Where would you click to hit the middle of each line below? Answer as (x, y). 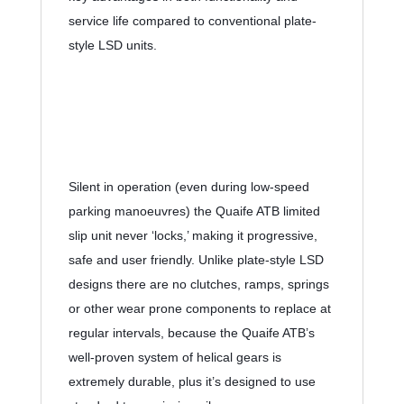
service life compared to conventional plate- (192, 21)
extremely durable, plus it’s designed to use (192, 382)
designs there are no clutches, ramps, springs (198, 285)
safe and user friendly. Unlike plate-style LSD (196, 260)
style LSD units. (112, 46)
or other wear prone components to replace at (199, 309)
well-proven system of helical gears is (174, 358)
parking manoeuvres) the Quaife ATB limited (194, 211)
